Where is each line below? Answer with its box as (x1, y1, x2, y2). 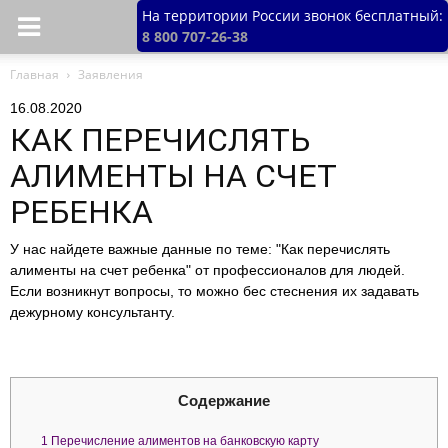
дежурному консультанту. (10, 304, 175, 320)
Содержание (178, 392, 270, 409)
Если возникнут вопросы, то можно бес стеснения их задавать (10, 283, 419, 299)
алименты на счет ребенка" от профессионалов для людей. (10, 262, 405, 278)
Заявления (78, 66, 143, 83)
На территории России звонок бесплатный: (142, 6, 443, 25)
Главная (10, 66, 59, 83)
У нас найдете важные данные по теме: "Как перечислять (10, 241, 390, 257)
